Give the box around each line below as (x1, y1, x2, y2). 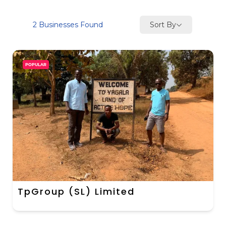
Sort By (149, 20, 176, 29)
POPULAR (25, 62, 46, 68)
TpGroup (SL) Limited (18, 185, 135, 198)
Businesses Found (37, 20, 103, 30)
